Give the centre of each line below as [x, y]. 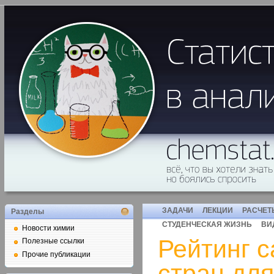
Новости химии [48, 228]
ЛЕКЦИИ [218, 210]
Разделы [28, 212]
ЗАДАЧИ [178, 210]
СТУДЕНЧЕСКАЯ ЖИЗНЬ [207, 224]
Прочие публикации [56, 254]
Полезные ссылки [53, 241]
